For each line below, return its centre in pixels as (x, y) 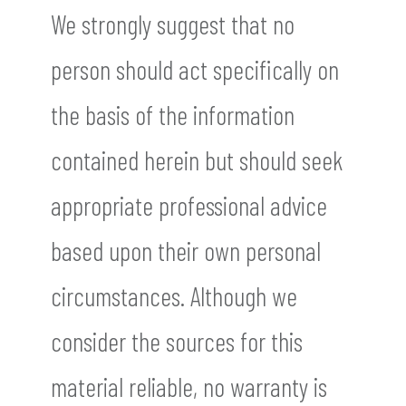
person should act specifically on (195, 70)
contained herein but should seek (197, 160)
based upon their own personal (186, 251)
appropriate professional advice (189, 206)
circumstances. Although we (174, 296)
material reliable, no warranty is (189, 387)
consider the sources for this (177, 342)
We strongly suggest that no (173, 24)
